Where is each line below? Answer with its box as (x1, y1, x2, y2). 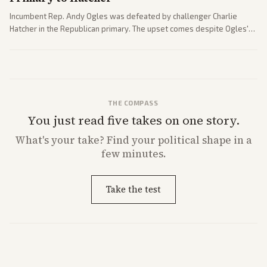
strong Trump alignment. (10, 36, 97, 46)
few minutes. (101, 146, 166, 161)
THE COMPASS (108, 98, 159, 107)
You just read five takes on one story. (27, 111, 240, 129)
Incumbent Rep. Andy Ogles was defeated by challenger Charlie (10, 11, 237, 21)
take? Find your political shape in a (75, 132, 252, 147)
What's (15, 132, 51, 147)
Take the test (106, 182, 161, 195)
